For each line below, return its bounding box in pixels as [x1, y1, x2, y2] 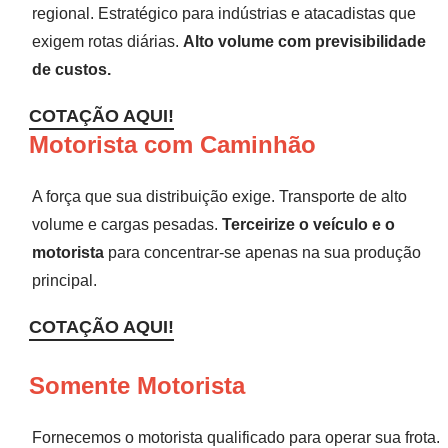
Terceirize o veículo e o [222, 215, 395, 233]
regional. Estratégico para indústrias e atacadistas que [32, 4, 416, 22]
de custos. [32, 60, 111, 78]
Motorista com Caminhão [29, 130, 316, 158]
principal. [32, 271, 97, 289]
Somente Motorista [29, 371, 245, 399]
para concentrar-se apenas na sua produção [104, 243, 421, 261]
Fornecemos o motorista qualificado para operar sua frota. [32, 428, 440, 446]
